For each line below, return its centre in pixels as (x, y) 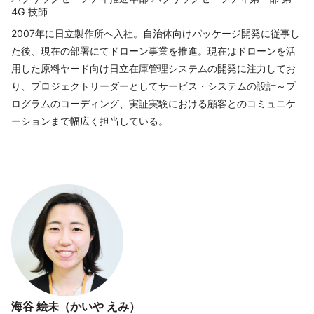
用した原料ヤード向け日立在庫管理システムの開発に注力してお (153, 68)
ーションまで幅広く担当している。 (90, 121)
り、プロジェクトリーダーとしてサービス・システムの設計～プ (153, 86)
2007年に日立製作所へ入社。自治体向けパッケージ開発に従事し (156, 33)
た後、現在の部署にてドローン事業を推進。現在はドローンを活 (153, 51)
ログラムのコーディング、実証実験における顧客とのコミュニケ (153, 103)
